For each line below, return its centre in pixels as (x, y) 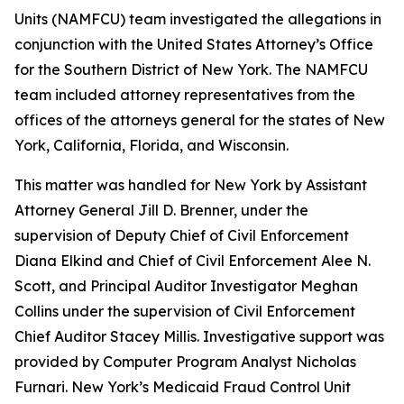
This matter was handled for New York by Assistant (191, 185)
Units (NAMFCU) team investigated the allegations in (198, 19)
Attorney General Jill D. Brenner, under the (161, 210)
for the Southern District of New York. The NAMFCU (191, 69)
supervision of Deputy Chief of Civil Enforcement (182, 235)
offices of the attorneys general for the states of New (200, 120)
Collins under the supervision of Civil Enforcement (185, 311)
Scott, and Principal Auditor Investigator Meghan (186, 286)
